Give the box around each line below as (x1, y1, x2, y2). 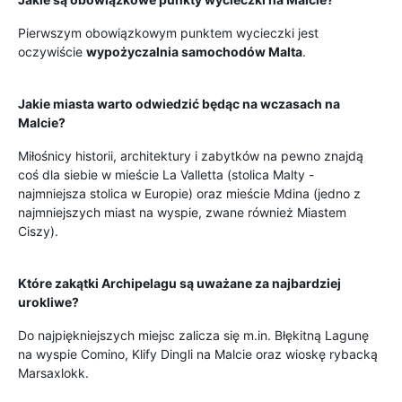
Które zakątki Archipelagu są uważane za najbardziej (18, 275, 341, 292)
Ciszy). (18, 223, 58, 240)
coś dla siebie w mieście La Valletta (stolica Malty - (18, 167, 314, 183)
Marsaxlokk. (18, 365, 89, 381)
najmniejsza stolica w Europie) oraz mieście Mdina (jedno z (18, 186, 361, 202)
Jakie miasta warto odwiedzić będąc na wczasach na (18, 96, 340, 112)
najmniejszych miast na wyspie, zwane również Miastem (18, 205, 346, 221)
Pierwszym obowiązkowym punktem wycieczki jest (18, 25, 319, 41)
